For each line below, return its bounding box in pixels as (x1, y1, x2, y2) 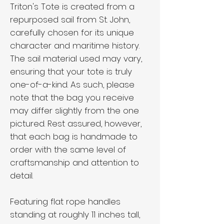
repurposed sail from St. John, (10, 13, 130, 25)
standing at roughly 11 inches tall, (10, 208, 140, 220)
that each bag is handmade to (10, 130, 137, 142)
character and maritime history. (10, 39, 139, 51)
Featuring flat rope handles (10, 195, 120, 207)
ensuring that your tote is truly (10, 65, 132, 77)
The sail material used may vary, (10, 52, 142, 64)
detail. (10, 169, 33, 181)
